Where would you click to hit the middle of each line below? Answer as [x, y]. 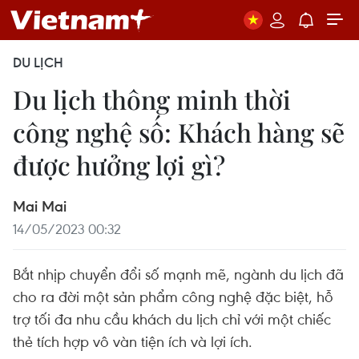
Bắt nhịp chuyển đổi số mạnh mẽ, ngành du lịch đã [178, 274]
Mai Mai [40, 206]
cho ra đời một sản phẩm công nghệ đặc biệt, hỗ [173, 296]
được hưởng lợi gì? [119, 165]
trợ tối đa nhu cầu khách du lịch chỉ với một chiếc [172, 319]
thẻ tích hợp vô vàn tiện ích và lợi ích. [133, 341]
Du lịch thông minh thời [152, 99]
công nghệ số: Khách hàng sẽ [179, 132]
